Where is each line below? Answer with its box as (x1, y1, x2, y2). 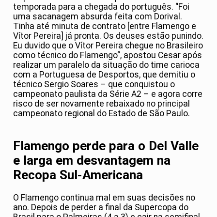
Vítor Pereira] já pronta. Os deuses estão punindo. (13, 31, 203, 41)
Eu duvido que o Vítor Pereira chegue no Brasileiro (13, 41, 203, 51)
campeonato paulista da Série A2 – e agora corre (13, 89, 202, 99)
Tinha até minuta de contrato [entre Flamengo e (13, 21, 196, 31)
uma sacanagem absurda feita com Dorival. (13, 12, 182, 22)
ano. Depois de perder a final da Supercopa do (13, 202, 188, 213)
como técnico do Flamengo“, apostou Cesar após (13, 50, 202, 61)
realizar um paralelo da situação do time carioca (13, 60, 200, 70)
